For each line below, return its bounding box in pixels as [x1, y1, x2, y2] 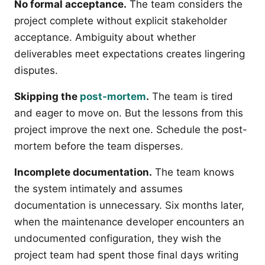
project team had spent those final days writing [14, 249, 238, 261]
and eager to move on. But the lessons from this [14, 107, 243, 119]
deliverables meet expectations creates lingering [14, 48, 245, 60]
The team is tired [149, 91, 233, 103]
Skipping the [14, 91, 80, 103]
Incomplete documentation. [14, 166, 152, 179]
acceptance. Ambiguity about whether [14, 31, 196, 44]
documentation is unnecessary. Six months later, [14, 199, 244, 212]
